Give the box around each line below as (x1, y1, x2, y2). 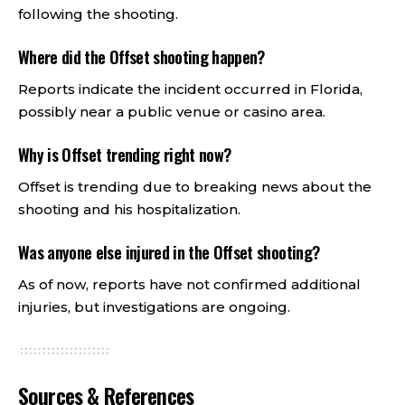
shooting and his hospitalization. (18, 201, 240, 218)
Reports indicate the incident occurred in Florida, (18, 80, 363, 98)
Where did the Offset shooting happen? (18, 44, 265, 69)
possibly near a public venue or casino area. (18, 103, 325, 120)
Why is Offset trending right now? (18, 142, 231, 166)
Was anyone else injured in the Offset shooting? (18, 240, 320, 264)
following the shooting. (18, 5, 178, 23)
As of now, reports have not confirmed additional (18, 276, 361, 293)
